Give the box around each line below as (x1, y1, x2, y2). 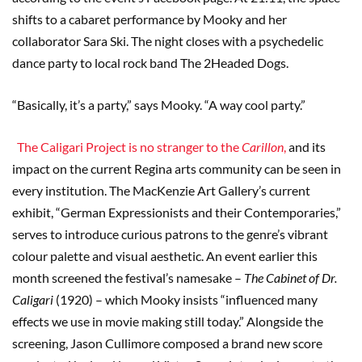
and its (286, 138, 326, 154)
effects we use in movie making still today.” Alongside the (12, 313, 323, 329)
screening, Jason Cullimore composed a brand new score (12, 335, 322, 351)
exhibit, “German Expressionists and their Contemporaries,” (12, 204, 341, 220)
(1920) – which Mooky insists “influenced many (53, 291, 318, 307)
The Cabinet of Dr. (244, 269, 337, 285)
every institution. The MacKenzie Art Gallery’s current (12, 182, 310, 198)
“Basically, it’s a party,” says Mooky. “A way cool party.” (12, 96, 305, 112)
